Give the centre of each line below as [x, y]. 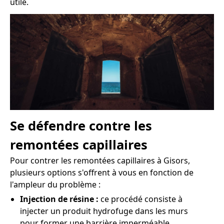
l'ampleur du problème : [55, 184]
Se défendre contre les [81, 125]
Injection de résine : [60, 199]
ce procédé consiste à [141, 199]
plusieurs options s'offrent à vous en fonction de [102, 172]
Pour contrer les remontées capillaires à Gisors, [100, 160]
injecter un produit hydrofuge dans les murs [104, 211]
